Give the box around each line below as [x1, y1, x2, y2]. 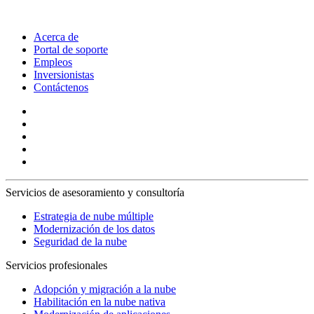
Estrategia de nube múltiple [34, 210, 153, 222]
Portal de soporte [34, 43, 108, 55]
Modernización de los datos [34, 222, 155, 235]
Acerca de [34, 30, 78, 43]
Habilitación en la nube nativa [34, 295, 165, 308]
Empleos [34, 55, 72, 68]
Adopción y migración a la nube [34, 282, 176, 295]
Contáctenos [34, 81, 88, 93]
